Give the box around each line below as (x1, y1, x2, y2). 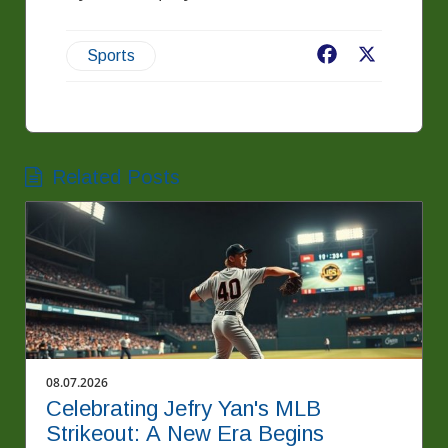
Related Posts (52, 166, 180, 189)
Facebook (340, 45, 412, 68)
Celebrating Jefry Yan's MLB (46, 396, 321, 422)
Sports (87, 47, 135, 65)
